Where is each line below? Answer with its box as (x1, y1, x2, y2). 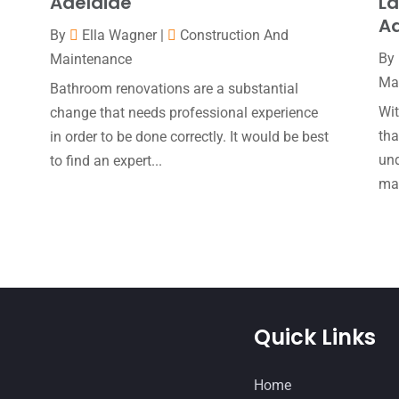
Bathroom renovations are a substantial (49, 80, 298, 98)
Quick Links (254, 322, 377, 353)
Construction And (179, 27, 289, 45)
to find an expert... (49, 152, 162, 170)
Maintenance (49, 51, 132, 69)
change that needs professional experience (49, 104, 318, 122)
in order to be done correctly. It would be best (49, 128, 329, 146)
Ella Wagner (81, 27, 157, 45)
